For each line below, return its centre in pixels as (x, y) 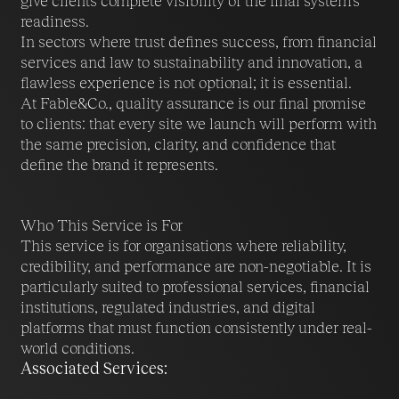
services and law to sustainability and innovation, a (191, 61)
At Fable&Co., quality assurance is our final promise (193, 102)
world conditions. (77, 348)
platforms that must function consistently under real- (196, 328)
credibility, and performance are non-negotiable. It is (195, 266)
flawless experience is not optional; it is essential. (186, 82)
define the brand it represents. (119, 164)
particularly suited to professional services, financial (195, 287)
